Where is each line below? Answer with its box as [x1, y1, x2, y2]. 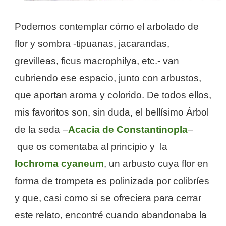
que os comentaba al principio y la [15, 141, 167, 152]
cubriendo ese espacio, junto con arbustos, [15, 73, 201, 84]
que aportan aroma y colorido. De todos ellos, [15, 90, 211, 101]
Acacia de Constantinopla [68, 124, 188, 135]
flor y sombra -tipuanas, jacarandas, [15, 38, 169, 49]
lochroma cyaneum [15, 158, 104, 169]
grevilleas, [15, 55, 61, 67]
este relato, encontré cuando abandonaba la [15, 210, 207, 221]
